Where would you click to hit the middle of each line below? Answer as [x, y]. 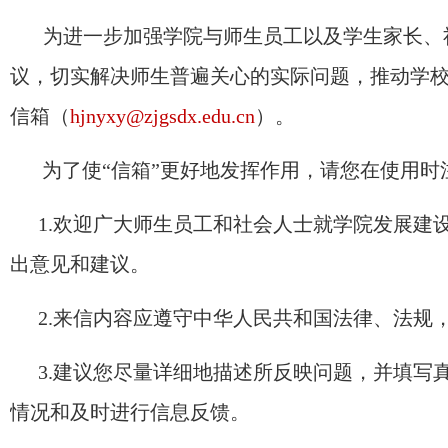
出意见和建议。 [80, 264]
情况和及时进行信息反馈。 [130, 412]
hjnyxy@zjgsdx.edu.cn [162, 116]
